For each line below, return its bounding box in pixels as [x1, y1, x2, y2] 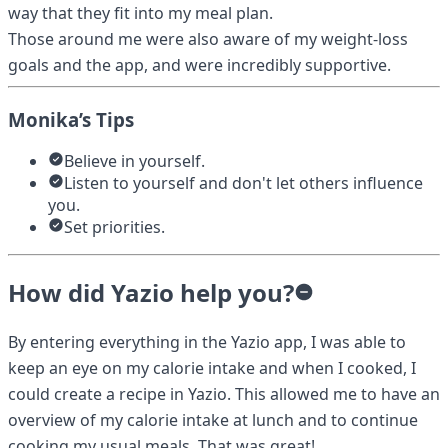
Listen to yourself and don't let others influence [64, 172, 423, 195]
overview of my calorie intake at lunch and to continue [8, 409, 418, 432]
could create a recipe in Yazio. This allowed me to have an [8, 383, 440, 406]
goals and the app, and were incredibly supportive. [8, 53, 391, 76]
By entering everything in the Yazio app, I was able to [8, 331, 406, 354]
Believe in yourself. [64, 150, 205, 173]
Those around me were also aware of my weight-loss [8, 27, 408, 50]
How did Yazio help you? [8, 276, 294, 310]
